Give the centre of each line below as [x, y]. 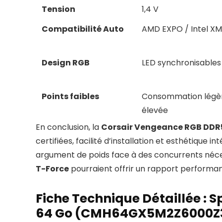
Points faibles [70, 97]
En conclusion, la [68, 127]
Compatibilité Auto [83, 29]
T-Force [52, 169]
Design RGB [66, 63]
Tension [58, 9]
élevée [155, 111]
